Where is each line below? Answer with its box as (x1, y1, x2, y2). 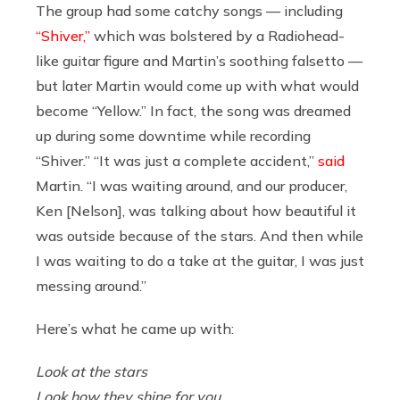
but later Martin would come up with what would (36, 76, 359, 95)
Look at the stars (36, 362, 151, 380)
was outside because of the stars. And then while (36, 226, 363, 245)
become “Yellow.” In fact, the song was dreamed (36, 101, 351, 120)
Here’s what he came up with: (36, 319, 234, 337)
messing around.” (36, 276, 146, 295)
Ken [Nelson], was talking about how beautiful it (36, 201, 356, 220)
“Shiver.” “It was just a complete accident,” (36, 151, 318, 170)
